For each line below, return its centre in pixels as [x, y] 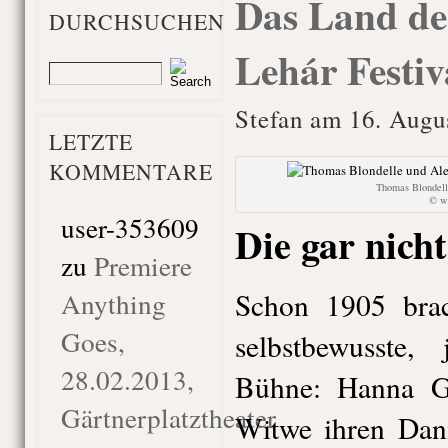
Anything [113, 303]
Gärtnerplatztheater [168, 417]
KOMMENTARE [130, 171]
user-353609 [129, 227]
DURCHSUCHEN [136, 21]
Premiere [142, 265]
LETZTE [90, 141]
